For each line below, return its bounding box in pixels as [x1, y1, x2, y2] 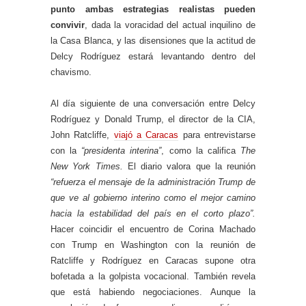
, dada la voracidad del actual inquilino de [85, 20, 255, 31]
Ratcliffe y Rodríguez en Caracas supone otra [51, 255, 255, 266]
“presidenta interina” [81, 145, 162, 156]
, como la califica [161, 145, 241, 156]
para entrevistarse [178, 130, 256, 141]
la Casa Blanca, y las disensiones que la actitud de [51, 36, 255, 46]
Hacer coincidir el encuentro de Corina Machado [51, 224, 255, 235]
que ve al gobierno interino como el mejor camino [51, 193, 255, 204]
